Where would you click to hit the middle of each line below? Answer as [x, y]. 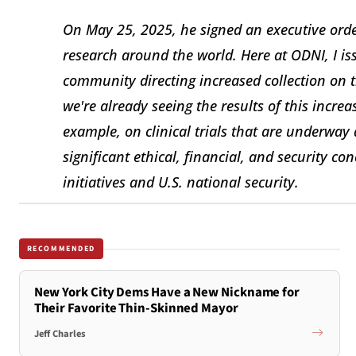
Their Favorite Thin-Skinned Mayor [136, 309]
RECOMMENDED [61, 248]
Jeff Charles [60, 333]
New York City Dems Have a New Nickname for [167, 293]
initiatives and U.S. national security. [181, 182]
